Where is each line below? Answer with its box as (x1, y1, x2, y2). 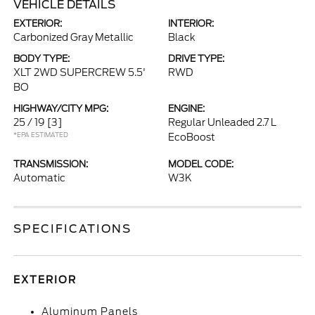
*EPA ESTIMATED (13, 131, 69, 139)
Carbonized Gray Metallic (13, 32, 134, 43)
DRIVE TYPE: (168, 53, 224, 64)
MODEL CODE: (168, 159, 233, 169)
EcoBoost (168, 131, 215, 143)
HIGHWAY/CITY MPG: (13, 103, 109, 114)
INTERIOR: (168, 18, 214, 29)
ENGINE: (168, 103, 205, 114)
